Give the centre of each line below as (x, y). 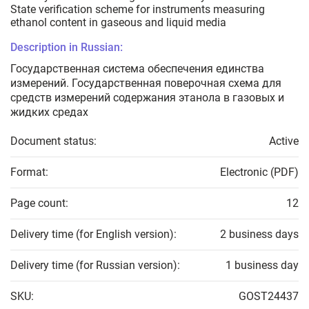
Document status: (53, 141)
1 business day (262, 266)
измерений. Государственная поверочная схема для (146, 83)
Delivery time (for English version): (93, 235)
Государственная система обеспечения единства (137, 69)
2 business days (259, 235)
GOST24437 (269, 297)
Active (284, 141)
